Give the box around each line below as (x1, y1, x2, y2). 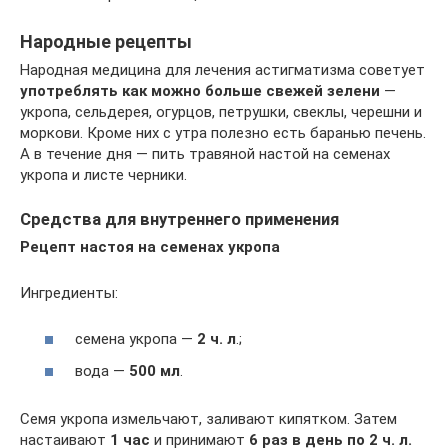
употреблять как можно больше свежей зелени (20, 81, 380, 100)
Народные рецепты (20, 30, 192, 52)
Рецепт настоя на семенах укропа (20, 237, 280, 256)
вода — (75, 361, 129, 380)
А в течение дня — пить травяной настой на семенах (20, 144, 390, 163)
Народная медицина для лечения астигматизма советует (20, 60, 425, 79)
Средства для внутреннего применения (20, 209, 339, 229)
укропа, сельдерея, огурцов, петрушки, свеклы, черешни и (20, 102, 422, 121)
